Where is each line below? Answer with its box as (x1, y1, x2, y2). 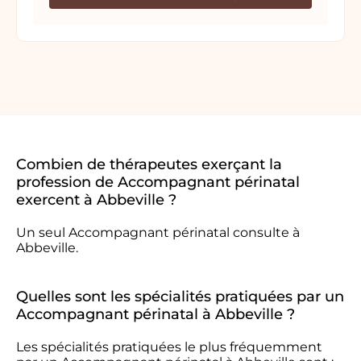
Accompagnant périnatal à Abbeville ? (16, 305, 295, 323)
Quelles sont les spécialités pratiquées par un (16, 288, 344, 305)
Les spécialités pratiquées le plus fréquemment (16, 339, 322, 355)
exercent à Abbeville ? (16, 191, 176, 209)
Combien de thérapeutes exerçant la (16, 156, 282, 173)
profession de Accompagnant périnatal (16, 173, 300, 191)
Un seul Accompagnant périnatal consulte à (16, 225, 300, 240)
